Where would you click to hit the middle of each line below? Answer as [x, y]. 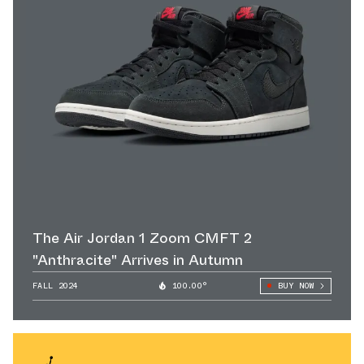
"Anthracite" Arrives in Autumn [138, 260]
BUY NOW [295, 285]
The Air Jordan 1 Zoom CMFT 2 [142, 238]
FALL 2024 [56, 285]
